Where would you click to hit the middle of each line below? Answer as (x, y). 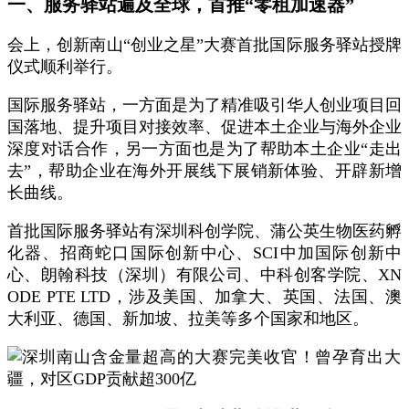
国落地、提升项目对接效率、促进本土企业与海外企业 (204, 127)
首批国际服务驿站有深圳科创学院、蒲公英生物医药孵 (204, 231)
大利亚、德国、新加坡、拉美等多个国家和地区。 (188, 319)
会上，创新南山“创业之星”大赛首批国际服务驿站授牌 (204, 45)
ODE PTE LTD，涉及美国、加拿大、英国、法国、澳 (204, 297)
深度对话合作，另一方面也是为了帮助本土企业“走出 (204, 149)
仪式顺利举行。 (65, 67)
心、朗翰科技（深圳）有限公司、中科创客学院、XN (204, 275)
